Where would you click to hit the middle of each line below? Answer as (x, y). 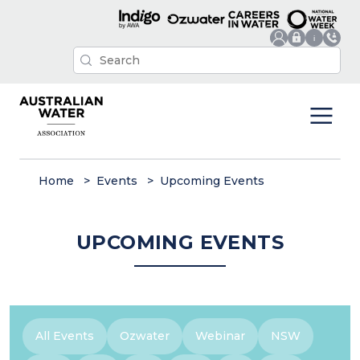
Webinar (220, 335)
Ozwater (145, 335)
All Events (65, 335)
